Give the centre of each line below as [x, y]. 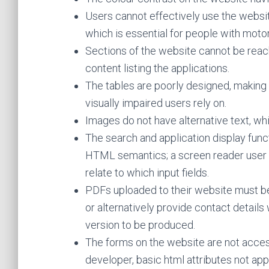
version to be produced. [140, 225]
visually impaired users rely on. [156, 103]
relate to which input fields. [147, 173]
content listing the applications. [157, 68]
